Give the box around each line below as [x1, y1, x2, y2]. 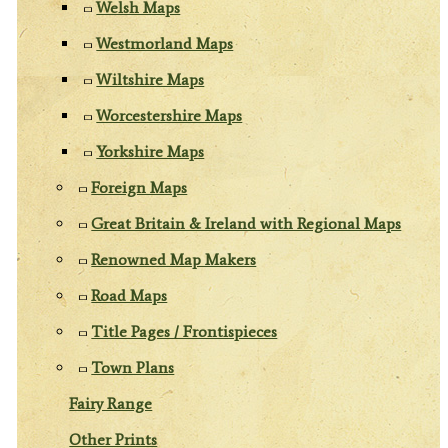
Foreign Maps [91, 177, 188, 197]
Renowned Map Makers [91, 249, 257, 269]
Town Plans [91, 357, 175, 377]
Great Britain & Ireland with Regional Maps [91, 213, 402, 233]
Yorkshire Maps [96, 141, 205, 161]
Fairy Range [69, 393, 153, 413]
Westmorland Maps [96, 33, 234, 53]
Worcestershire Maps [96, 105, 243, 125]
